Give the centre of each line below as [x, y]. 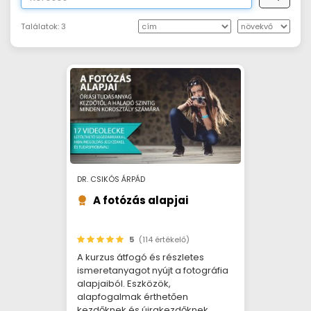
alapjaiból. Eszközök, [124, 284]
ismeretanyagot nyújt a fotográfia [153, 270]
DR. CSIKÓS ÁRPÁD [111, 179]
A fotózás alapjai [141, 200]
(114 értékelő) [164, 239]
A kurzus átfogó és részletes [141, 257]
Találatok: [40, 26]
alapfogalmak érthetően [133, 297]
